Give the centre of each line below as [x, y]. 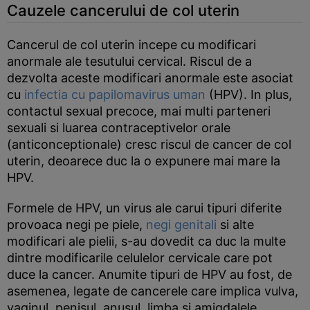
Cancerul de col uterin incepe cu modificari [131, 45]
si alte [235, 225]
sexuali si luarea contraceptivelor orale [119, 128]
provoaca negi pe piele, [76, 225]
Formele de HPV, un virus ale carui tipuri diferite [144, 208]
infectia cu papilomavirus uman [115, 94]
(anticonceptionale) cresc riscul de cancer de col [149, 144]
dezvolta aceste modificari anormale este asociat [150, 78]
